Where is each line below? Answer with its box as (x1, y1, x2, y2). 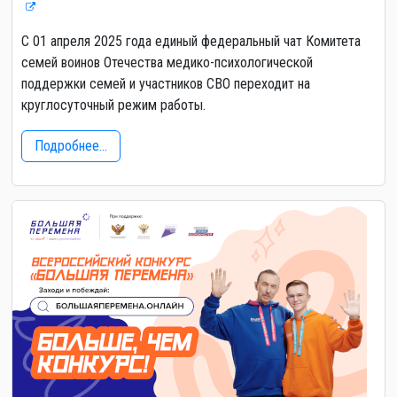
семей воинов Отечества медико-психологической (21, 54, 313, 71)
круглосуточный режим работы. (21, 97, 206, 113)
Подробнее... (35, 137, 107, 154)
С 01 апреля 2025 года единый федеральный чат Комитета (21, 33, 361, 50)
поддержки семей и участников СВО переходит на (21, 75, 310, 92)
